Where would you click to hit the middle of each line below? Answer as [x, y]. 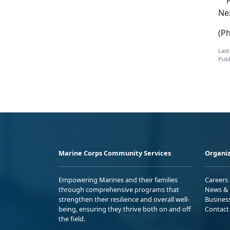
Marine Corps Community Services [115, 153]
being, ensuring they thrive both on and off [125, 209]
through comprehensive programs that [119, 189]
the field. [72, 218]
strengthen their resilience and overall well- [124, 199]
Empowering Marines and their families [118, 179]
